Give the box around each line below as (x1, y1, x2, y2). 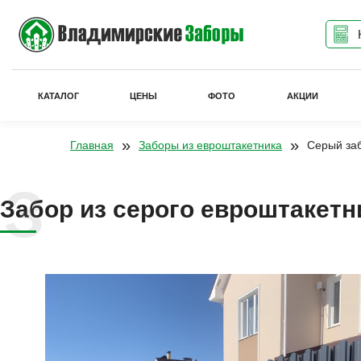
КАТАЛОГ (37, 90, 79, 101)
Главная (70, 139, 114, 151)
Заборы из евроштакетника (139, 139, 282, 151)
